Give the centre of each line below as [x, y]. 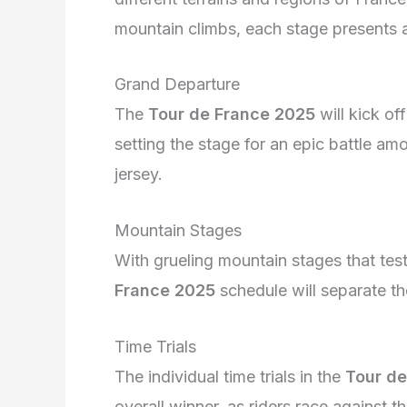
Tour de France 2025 [232, 114]
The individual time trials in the [230, 376]
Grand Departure [177, 84]
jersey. [139, 174]
